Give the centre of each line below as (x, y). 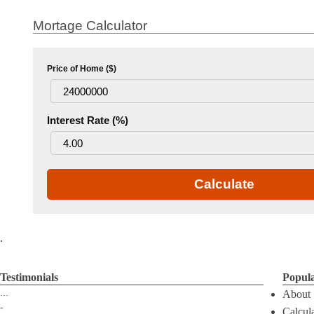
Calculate (225, 184)
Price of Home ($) (82, 69)
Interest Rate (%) (88, 120)
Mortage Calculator (90, 26)
